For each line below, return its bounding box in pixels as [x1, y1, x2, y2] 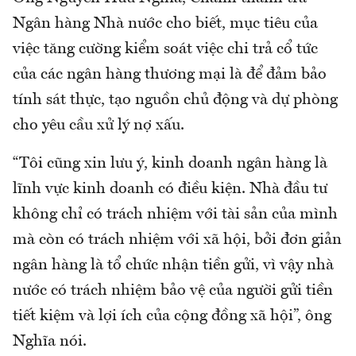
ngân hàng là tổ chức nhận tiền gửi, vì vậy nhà [13, 257, 334, 273]
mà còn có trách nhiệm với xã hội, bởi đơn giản [13, 231, 342, 248]
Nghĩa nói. [13, 333, 87, 350]
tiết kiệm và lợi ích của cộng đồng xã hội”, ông [13, 308, 331, 324]
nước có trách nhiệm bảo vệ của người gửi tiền [13, 282, 333, 299]
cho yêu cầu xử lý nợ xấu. [13, 117, 184, 133]
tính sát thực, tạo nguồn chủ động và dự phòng [13, 91, 338, 108]
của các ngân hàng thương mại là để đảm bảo [13, 66, 327, 83]
